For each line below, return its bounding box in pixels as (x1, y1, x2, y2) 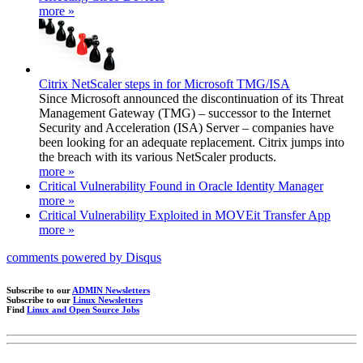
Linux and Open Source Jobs (27, 304, 139, 314)
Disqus (126, 250, 161, 264)
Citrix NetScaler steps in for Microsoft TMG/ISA (39, 76, 290, 91)
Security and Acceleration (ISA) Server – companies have (39, 120, 334, 135)
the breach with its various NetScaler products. (39, 149, 276, 164)
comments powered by (6, 250, 126, 264)
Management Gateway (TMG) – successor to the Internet (39, 105, 331, 120)
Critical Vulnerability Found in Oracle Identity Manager (39, 178, 323, 193)
